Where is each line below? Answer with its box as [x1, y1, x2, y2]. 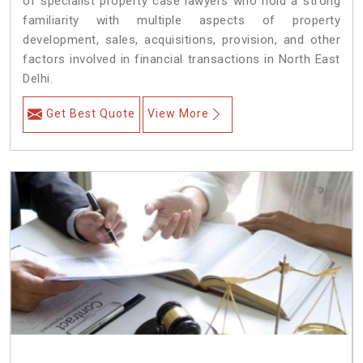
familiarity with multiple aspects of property [23, 13, 340, 28]
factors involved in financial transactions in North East [23, 52, 340, 67]
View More [147, 107, 209, 121]
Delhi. [23, 71, 53, 87]
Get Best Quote [46, 107, 135, 121]
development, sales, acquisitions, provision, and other [23, 32, 340, 48]
